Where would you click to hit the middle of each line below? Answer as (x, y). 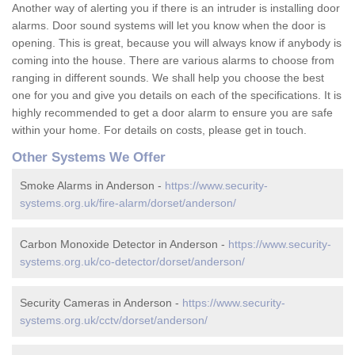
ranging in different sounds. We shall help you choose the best (168, 78)
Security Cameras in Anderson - (101, 303)
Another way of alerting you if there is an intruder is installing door (176, 8)
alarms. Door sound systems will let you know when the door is (169, 26)
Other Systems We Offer (89, 158)
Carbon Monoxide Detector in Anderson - (124, 244)
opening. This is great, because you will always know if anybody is (177, 43)
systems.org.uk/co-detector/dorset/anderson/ (132, 262)
